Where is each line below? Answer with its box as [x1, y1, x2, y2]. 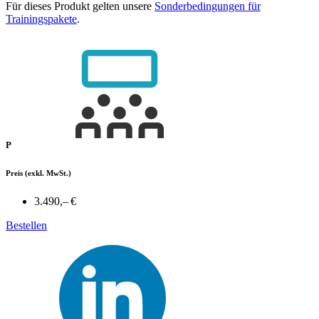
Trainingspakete [6, 12, 77, 25]
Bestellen [6, 219, 47, 231]
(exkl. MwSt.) [23, 168, 71, 177]
